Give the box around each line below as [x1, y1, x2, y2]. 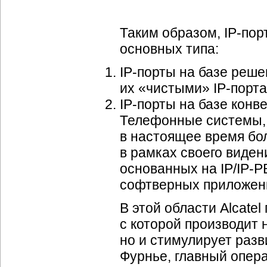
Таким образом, [120, 25, 224, 41]
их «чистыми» [120, 80, 213, 96]
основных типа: [120, 41, 219, 57]
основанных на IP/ [120, 161, 237, 176]
